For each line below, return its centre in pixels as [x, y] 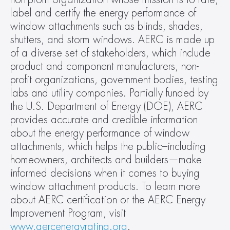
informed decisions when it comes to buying [105, 173]
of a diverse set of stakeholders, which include [110, 53]
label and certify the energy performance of [103, 13]
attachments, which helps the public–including [108, 147]
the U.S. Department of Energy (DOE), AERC [106, 107]
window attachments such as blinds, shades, [107, 26]
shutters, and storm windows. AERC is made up [112, 40]
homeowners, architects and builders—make [106, 160]
